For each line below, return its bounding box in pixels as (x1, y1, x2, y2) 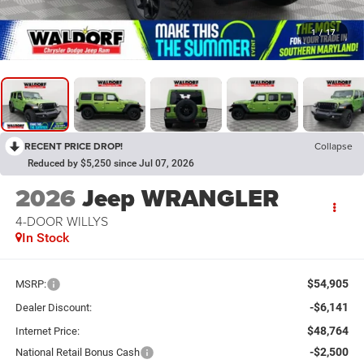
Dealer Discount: (15, 301, 92, 314)
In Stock (21, 230, 69, 246)
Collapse (314, 139, 353, 154)
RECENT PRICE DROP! (24, 139, 123, 154)
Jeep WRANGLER (81, 180, 279, 217)
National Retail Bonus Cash (15, 345, 140, 358)
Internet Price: (15, 324, 80, 337)
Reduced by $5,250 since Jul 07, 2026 (28, 158, 194, 170)
